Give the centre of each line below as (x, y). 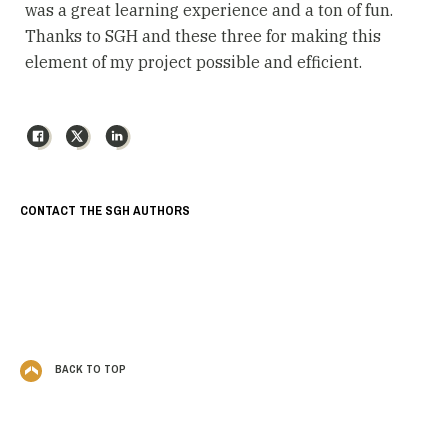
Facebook (87, 131)
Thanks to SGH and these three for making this (203, 35)
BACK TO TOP (89, 369)
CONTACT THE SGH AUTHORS (105, 210)
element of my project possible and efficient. (193, 61)
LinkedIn (163, 131)
